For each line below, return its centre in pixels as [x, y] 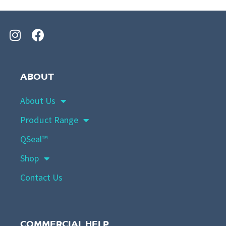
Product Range [49, 120]
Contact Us [41, 178]
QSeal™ [34, 139]
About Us [38, 101]
